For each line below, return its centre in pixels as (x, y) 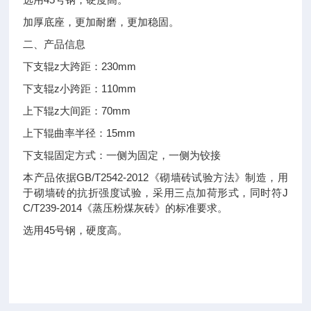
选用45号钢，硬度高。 (76, 230)
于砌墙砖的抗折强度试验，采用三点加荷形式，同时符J (155, 193)
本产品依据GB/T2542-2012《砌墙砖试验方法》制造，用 (155, 177)
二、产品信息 (54, 44)
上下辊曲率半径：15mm (79, 133)
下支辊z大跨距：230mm (80, 66)
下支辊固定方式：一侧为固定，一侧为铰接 (122, 155)
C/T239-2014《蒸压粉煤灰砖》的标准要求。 (126, 208)
